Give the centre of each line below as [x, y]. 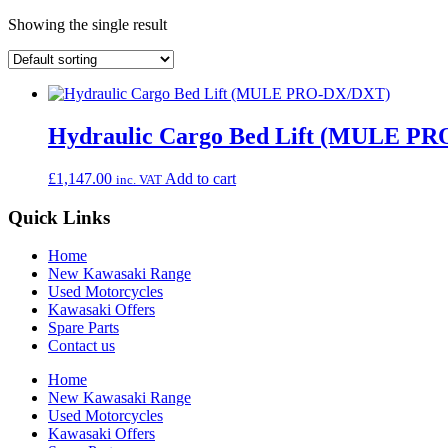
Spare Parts [83, 328]
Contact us [81, 346]
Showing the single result [87, 25]
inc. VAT [139, 179]
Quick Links [59, 217]
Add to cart [200, 178]
